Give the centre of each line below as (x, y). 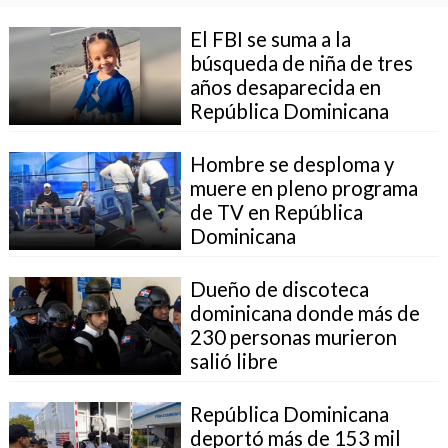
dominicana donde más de (304, 312)
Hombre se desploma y (291, 163)
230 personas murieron (293, 336)
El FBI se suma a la (270, 38)
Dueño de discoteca (279, 288)
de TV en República (276, 211)
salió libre (233, 360)
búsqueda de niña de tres (301, 62)
